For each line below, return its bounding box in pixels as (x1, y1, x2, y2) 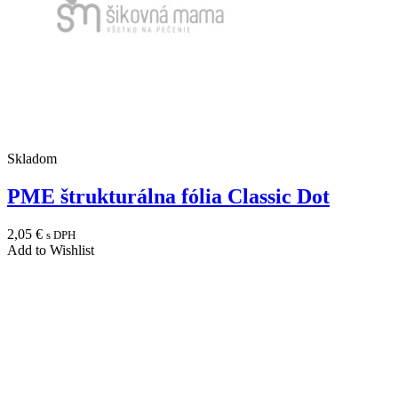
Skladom (7, 151, 57, 167)
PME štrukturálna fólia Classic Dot (7, 185, 330, 209)
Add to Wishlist (7, 243, 94, 259)
